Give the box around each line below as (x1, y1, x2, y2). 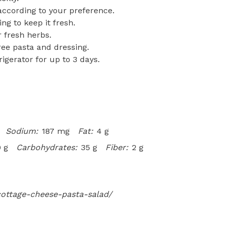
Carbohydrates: (16, 142, 77, 152)
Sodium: (6, 126, 38, 136)
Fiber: (105, 142, 128, 152)
